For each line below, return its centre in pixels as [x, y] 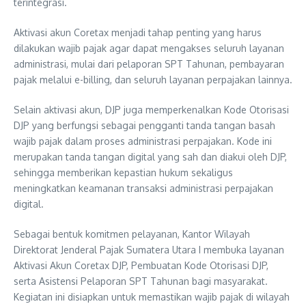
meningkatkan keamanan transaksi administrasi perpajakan [143, 188]
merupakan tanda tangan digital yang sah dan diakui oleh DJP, [150, 157]
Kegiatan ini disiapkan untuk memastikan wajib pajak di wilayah [152, 297]
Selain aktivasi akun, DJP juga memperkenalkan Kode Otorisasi [151, 110]
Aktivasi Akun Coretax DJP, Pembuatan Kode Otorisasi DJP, [141, 265]
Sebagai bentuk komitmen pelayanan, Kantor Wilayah [132, 234]
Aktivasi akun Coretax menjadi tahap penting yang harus [138, 32]
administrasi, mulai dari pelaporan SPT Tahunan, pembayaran [149, 64]
